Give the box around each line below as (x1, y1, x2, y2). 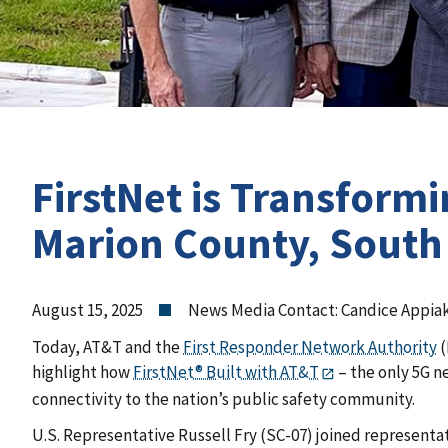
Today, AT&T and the (32, 336, 183, 359)
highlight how (32, 361, 133, 384)
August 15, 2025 (32, 299, 143, 322)
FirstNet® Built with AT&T (133, 361, 319, 384)
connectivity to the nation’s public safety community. (32, 387, 415, 410)
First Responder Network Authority (183, 336, 437, 359)
